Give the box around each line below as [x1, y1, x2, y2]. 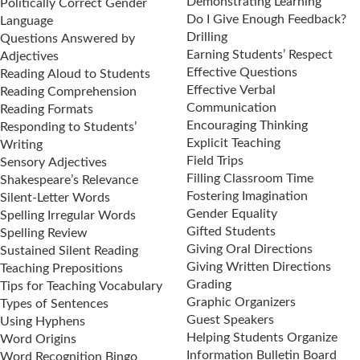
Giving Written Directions [186, 260, 331, 273]
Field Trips [186, 154, 243, 167]
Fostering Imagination [186, 190, 308, 202]
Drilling [186, 31, 227, 43]
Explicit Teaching [186, 137, 280, 149]
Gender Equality [186, 207, 277, 220]
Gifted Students [186, 225, 276, 238]
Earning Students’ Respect [186, 48, 333, 61]
